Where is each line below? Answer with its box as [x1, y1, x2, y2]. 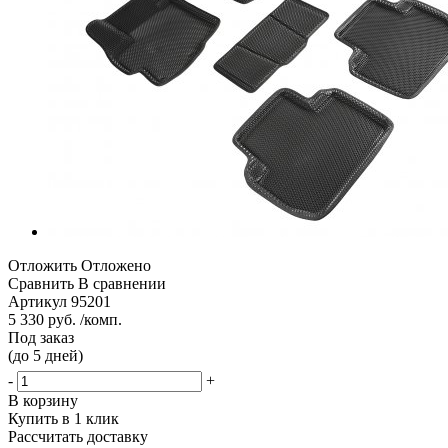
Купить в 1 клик [8, 409, 119, 427]
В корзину [8, 391, 78, 409]
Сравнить [8, 274, 74, 292]
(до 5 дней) [8, 346, 83, 364]
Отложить [8, 256, 77, 274]
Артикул [8, 292, 67, 310]
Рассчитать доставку [8, 427, 148, 445]
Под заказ [8, 328, 74, 346]
